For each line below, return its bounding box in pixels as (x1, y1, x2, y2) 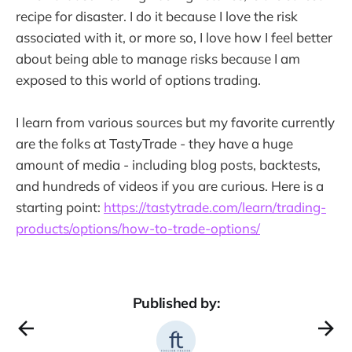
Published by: (132, 293, 220, 312)
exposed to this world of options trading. (16, 71, 261, 88)
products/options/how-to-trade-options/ (16, 219, 260, 236)
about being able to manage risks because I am (16, 49, 300, 67)
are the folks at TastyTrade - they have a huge (16, 134, 293, 152)
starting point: (16, 198, 104, 215)
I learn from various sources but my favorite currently (16, 113, 335, 130)
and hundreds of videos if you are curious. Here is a (16, 177, 324, 194)
